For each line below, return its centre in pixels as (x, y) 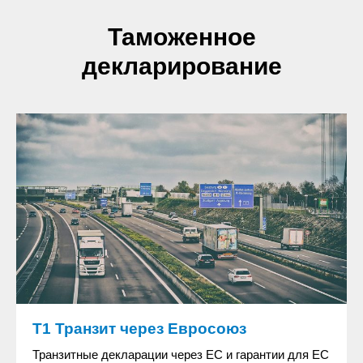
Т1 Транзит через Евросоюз (139, 329)
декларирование (181, 66)
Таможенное (181, 37)
